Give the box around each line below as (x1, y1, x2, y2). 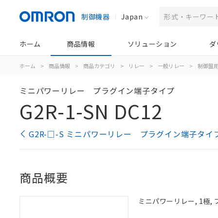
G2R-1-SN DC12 (19, 97, 163, 125)
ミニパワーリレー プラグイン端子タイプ (19, 85, 175, 96)
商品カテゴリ (83, 62, 115, 70)
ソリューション (127, 39, 177, 49)
